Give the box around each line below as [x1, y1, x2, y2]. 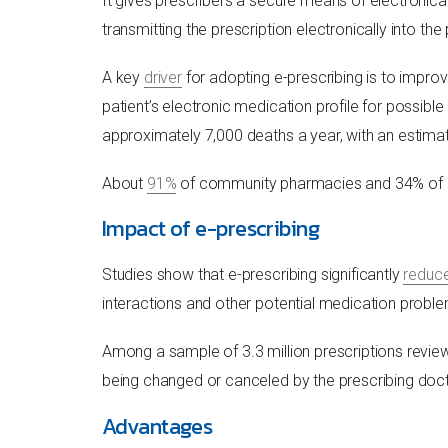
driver [143, 67, 182, 87]
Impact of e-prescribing [101, 212, 320, 246]
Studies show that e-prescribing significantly [101, 265, 404, 285]
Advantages [101, 409, 213, 443]
